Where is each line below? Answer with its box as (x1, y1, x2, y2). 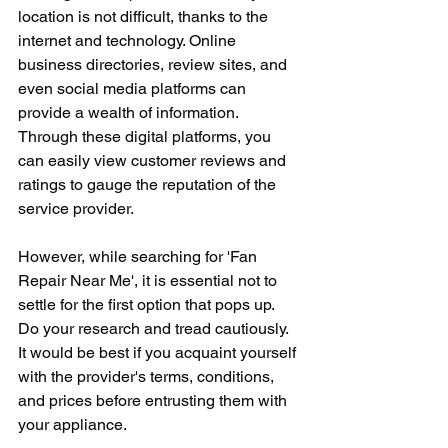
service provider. (18, 199, 134, 218)
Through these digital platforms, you (18, 127, 275, 146)
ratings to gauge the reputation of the (18, 175, 280, 194)
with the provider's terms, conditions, (18, 367, 278, 386)
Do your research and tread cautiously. (18, 319, 292, 338)
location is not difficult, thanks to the (18, 7, 272, 26)
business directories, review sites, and (18, 55, 291, 74)
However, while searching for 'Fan (18, 247, 261, 266)
